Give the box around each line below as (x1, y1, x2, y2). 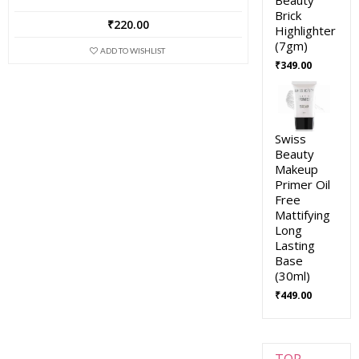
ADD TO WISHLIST (100, 46, 166, 56)
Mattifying (274, 206, 330, 223)
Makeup (274, 160, 318, 177)
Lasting (274, 236, 315, 253)
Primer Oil (274, 175, 330, 192)
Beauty (274, 145, 314, 162)
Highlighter (274, 22, 336, 38)
